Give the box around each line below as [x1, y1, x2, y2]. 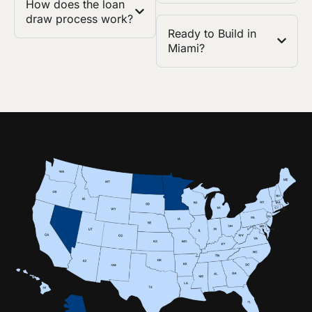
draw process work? [26, 11, 133, 26]
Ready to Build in [168, 26, 256, 40]
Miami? [168, 40, 205, 55]
